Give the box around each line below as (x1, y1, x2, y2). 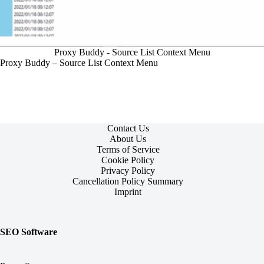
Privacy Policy (101, 166, 156, 176)
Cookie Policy (101, 155, 155, 165)
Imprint (114, 187, 142, 197)
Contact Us (107, 123, 149, 133)
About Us (110, 134, 147, 144)
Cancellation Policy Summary (72, 176, 184, 186)
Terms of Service (96, 144, 160, 154)
